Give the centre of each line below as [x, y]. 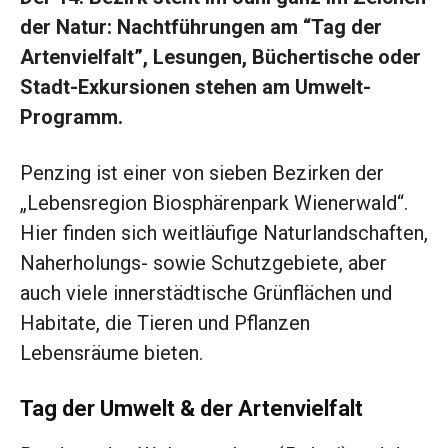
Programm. [71, 117]
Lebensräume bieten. [111, 353]
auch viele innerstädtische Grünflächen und [206, 293]
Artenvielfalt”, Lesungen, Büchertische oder [220, 57]
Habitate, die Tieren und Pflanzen [165, 323]
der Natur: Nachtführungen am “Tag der [201, 27]
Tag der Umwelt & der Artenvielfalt [191, 409]
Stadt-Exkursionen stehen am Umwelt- [195, 87]
